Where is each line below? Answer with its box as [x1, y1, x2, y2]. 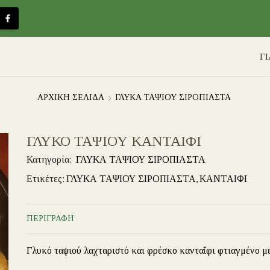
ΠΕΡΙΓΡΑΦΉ [27, 214, 74, 224]
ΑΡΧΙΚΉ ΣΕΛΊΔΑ [37, 93, 104, 102]
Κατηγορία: [27, 154, 74, 165]
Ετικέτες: [27, 174, 64, 184]
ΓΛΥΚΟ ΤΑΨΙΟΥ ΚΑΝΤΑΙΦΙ [27, 133, 201, 149]
